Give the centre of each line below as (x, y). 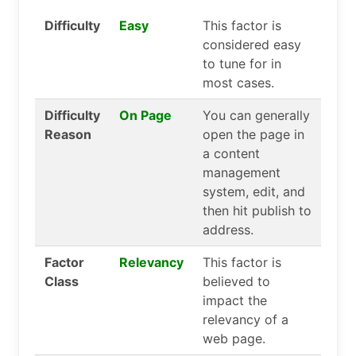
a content (231, 153)
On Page (145, 115)
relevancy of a (246, 319)
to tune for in (242, 64)
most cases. (238, 83)
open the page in (253, 134)
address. (228, 230)
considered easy (252, 44)
